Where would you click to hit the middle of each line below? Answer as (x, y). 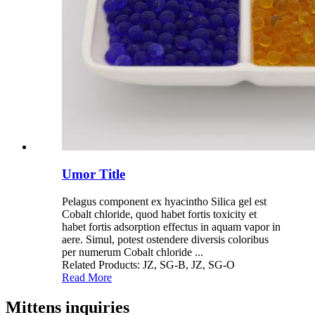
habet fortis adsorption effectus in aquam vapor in (171, 226)
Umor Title (94, 174)
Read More (87, 277)
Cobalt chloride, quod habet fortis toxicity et (159, 214)
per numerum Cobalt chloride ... (133, 252)
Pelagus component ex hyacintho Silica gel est (164, 201)
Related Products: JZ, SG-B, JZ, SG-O (148, 264)
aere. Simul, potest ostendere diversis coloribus (165, 239)
